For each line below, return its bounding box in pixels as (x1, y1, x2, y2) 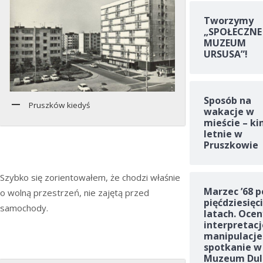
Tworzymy (203, 14, 254, 28)
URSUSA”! (203, 48, 248, 61)
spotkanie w (203, 241, 262, 254)
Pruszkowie (203, 139, 258, 152)
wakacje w (203, 105, 254, 119)
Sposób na (203, 94, 251, 107)
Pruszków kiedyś (29, 99, 90, 110)
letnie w (203, 127, 242, 141)
